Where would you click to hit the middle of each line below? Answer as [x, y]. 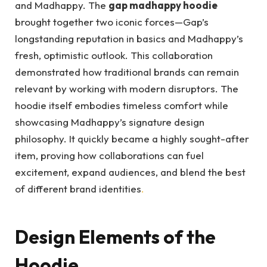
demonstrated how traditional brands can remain [127, 72]
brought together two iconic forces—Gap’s [112, 22]
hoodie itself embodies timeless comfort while [122, 105]
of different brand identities [78, 189]
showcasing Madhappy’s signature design [110, 122]
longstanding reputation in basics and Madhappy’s [129, 39]
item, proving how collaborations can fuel [109, 156]
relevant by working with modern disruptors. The [127, 89]
